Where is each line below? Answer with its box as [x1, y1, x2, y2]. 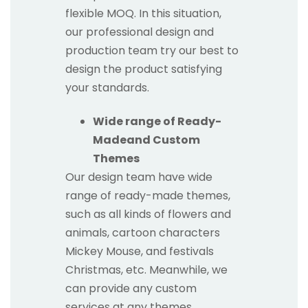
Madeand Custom [93, 132, 200, 148]
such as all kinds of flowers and [65, 206, 231, 223]
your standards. [65, 79, 149, 96]
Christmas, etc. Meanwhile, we [65, 262, 228, 278]
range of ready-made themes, [65, 188, 230, 204]
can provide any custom [65, 280, 197, 297]
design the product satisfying [65, 60, 222, 77]
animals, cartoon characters [65, 225, 220, 241]
